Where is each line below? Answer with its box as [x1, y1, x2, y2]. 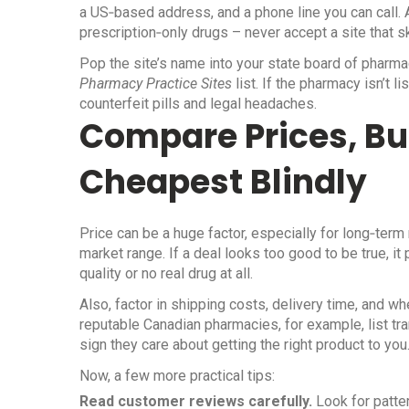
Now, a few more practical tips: [79, 367, 275, 384]
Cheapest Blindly [79, 159, 367, 205]
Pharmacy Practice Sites [79, 75, 232, 92]
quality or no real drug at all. [79, 265, 253, 282]
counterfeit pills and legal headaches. [79, 95, 317, 112]
